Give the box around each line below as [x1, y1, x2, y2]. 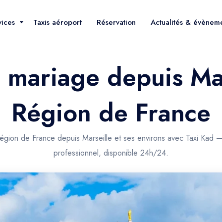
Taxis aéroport [33, 16, 82, 28]
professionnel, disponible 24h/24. [54, 147, 168, 159]
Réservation [97, 16, 136, 28]
